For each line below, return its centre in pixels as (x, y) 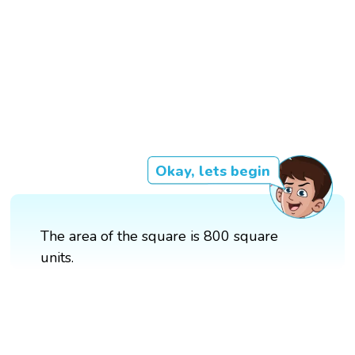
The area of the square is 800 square (160, 237)
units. (57, 258)
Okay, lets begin (212, 172)
